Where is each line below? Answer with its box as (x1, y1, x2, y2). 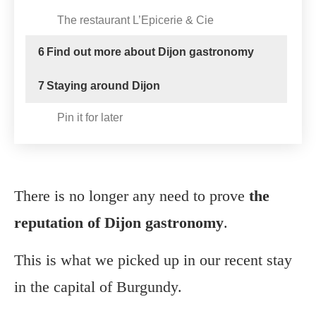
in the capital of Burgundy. (14, 278, 182, 296)
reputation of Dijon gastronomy (14, 214, 224, 232)
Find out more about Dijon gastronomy (47, 46, 254, 59)
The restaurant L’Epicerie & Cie (57, 14, 214, 27)
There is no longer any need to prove (14, 187, 249, 205)
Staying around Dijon (47, 80, 160, 92)
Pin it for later (57, 111, 123, 124)
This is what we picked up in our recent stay (14, 251, 292, 269)
